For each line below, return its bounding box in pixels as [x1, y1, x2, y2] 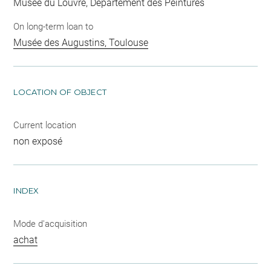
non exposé [13, 135, 63, 147]
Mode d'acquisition [13, 218, 88, 229]
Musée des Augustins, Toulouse [13, 37, 149, 48]
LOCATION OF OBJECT [13, 87, 107, 97]
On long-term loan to [13, 21, 94, 32]
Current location [13, 120, 77, 131]
